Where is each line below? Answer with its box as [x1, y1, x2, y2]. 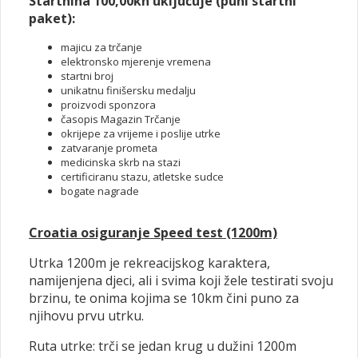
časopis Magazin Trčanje [61, 112, 181, 126]
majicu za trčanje [61, 40, 142, 54]
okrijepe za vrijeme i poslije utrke [61, 126, 221, 141]
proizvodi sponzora [61, 97, 156, 112]
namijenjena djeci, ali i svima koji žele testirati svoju [29, 272, 333, 289]
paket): [29, 10, 75, 27]
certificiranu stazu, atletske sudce [61, 169, 224, 184]
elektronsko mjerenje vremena [61, 54, 211, 69]
